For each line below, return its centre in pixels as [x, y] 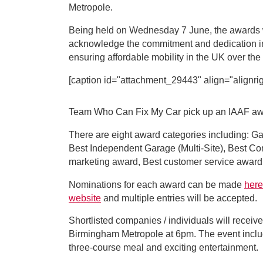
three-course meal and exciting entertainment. [163, 248]
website [85, 198]
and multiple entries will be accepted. [179, 198]
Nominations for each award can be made [156, 184]
